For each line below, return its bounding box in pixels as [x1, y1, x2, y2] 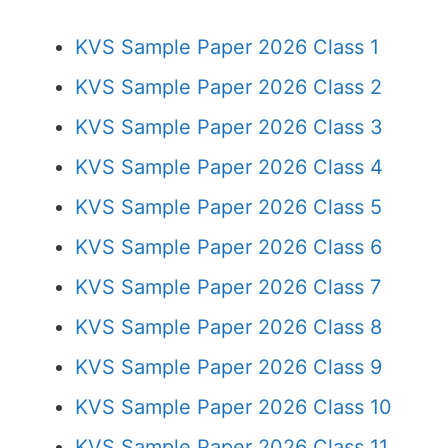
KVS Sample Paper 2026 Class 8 [75, 315, 382, 339]
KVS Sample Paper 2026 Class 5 [75, 195, 382, 219]
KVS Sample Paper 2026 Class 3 [75, 115, 383, 139]
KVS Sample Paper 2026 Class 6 [75, 235, 382, 259]
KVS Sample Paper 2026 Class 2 [75, 75, 382, 99]
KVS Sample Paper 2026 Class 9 [75, 355, 382, 379]
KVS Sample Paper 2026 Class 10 [75, 395, 392, 419]
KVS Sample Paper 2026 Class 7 [75, 275, 381, 299]
